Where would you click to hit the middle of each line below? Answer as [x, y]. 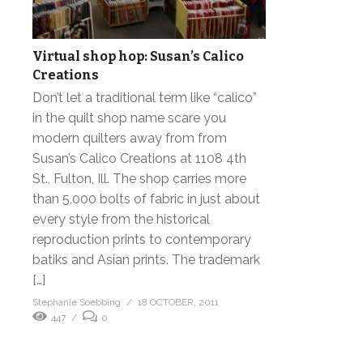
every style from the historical [121, 219]
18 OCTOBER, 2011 [178, 302]
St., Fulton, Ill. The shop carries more [139, 178]
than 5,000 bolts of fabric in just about [146, 199]
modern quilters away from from [130, 138]
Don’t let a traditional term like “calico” [145, 97]
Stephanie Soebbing [77, 302]
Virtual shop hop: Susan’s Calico [138, 56]
